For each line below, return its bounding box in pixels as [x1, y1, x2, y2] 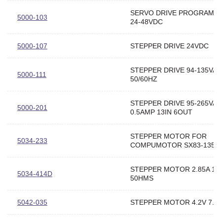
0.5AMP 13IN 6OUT [130, 108, 192, 116]
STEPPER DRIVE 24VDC [130, 41, 209, 50]
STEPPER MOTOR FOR [130, 132, 207, 140]
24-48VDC [130, 17, 163, 26]
